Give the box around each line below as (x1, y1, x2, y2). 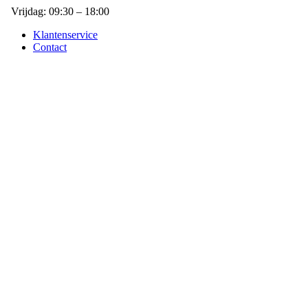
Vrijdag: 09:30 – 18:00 (11, 5, 109, 17)
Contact (33, 41, 67, 53)
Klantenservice (33, 29, 98, 41)
